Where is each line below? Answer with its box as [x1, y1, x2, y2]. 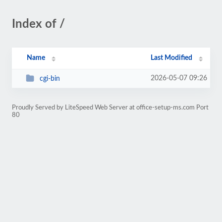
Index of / [12, 18, 65, 30]
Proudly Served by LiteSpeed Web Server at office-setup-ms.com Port [12, 105, 209, 111]
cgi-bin [39, 75, 60, 82]
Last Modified [151, 55, 193, 61]
